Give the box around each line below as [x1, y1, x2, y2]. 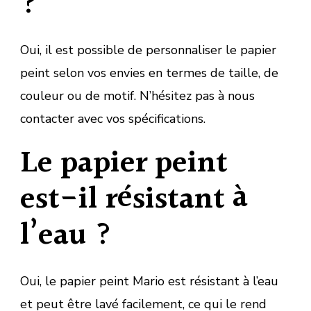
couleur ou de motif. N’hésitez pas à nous [20, 87, 255, 104]
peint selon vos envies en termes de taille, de [20, 64, 278, 81]
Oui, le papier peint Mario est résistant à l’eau [20, 272, 278, 289]
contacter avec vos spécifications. [20, 110, 205, 127]
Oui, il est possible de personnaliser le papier [20, 41, 276, 58]
